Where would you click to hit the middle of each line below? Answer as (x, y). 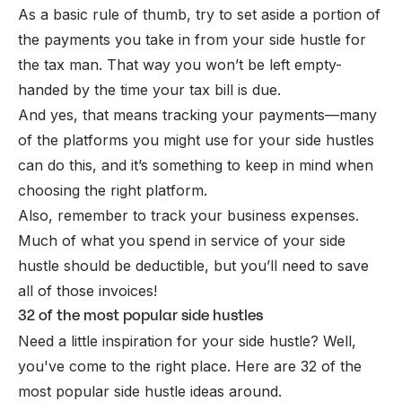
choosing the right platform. (113, 190)
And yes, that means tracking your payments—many (197, 114)
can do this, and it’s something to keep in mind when (196, 165)
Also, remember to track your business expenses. (188, 215)
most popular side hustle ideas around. (150, 391)
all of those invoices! (87, 290)
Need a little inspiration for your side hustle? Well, (187, 341)
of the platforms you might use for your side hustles (196, 140)
